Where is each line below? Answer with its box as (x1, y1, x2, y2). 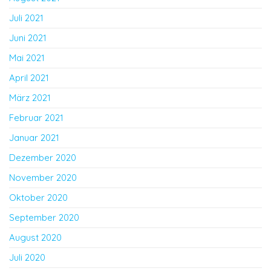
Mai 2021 (9, 52, 45, 64)
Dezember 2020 (9, 152, 76, 163)
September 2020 (9, 212, 79, 223)
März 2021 (9, 92, 51, 103)
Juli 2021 (9, 12, 44, 24)
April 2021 (9, 72, 49, 83)
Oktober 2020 (9, 192, 68, 203)
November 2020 (9, 172, 77, 183)
